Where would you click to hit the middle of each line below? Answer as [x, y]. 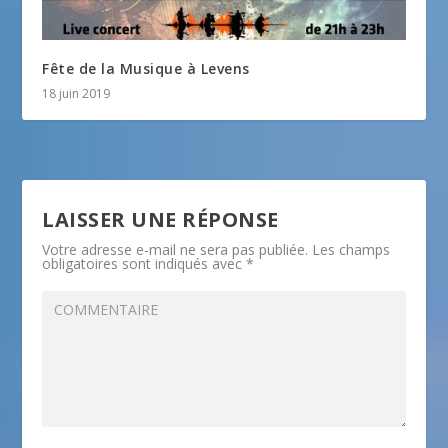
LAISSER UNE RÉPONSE [160, 219]
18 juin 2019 [76, 93]
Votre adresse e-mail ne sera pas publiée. [175, 249]
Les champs [351, 249]
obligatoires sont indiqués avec [144, 263]
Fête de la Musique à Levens [146, 68]
